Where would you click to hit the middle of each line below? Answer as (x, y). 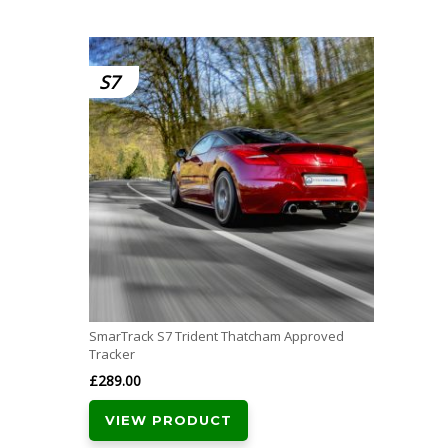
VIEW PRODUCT (168, 420)
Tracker (112, 354)
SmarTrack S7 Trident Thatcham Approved (216, 336)
